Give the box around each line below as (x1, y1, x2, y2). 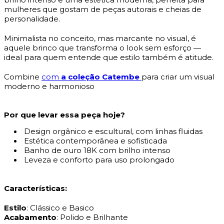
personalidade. (4, 13, 60, 23)
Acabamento (4, 212, 56, 222)
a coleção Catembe (61, 71, 139, 81)
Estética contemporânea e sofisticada (24, 135, 167, 145)
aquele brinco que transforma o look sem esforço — (4, 42, 201, 52)
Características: (4, 183, 67, 193)
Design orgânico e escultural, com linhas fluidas (24, 126, 202, 136)
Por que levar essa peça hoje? (4, 109, 125, 119)
